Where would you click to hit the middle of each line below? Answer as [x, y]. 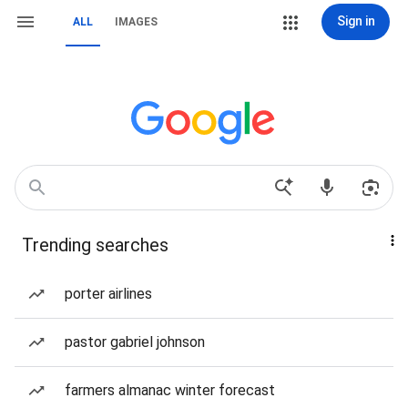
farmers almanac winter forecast [170, 390]
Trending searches [95, 245]
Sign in [356, 21]
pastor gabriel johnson [135, 342]
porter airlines [108, 294]
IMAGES [136, 22]
